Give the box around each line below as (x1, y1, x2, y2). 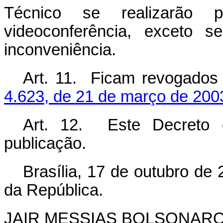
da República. (4, 181, 103, 199)
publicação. (4, 134, 86, 152)
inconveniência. (4, 41, 116, 59)
